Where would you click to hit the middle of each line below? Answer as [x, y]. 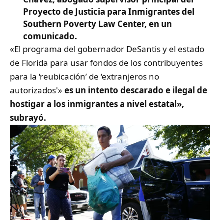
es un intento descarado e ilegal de [136, 90]
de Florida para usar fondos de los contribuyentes [106, 63]
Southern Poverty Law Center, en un [97, 24]
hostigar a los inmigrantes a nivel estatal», [97, 104]
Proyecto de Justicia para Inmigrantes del [109, 12]
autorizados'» [37, 90]
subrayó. [28, 118]
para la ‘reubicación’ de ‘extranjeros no [84, 77]
